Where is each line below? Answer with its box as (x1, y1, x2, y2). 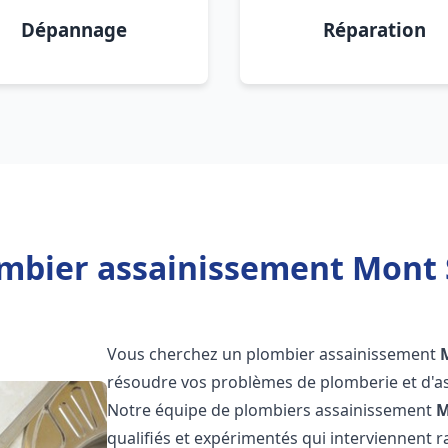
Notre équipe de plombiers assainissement (107, 399, 437, 421)
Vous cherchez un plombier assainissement (107, 343, 441, 365)
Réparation (322, 17, 426, 42)
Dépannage (21, 17, 127, 42)
